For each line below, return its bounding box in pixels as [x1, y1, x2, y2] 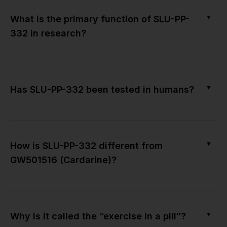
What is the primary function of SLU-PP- [10, 13, 190, 24]
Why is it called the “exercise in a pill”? [10, 210, 186, 221]
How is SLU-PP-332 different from [10, 140, 163, 151]
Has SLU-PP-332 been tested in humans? [10, 84, 194, 95]
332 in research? [10, 27, 86, 39]
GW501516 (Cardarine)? [10, 154, 117, 165]
